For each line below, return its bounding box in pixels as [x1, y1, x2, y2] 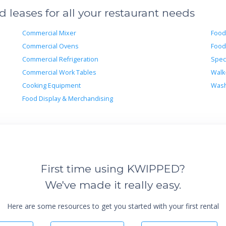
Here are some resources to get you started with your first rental [7, 201, 219, 211]
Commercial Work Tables [22, 68, 96, 77]
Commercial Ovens [22, 42, 79, 51]
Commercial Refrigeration [22, 55, 98, 64]
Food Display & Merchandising [22, 94, 113, 103]
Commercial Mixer [22, 29, 76, 38]
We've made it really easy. [45, 178, 181, 191]
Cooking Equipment [22, 81, 81, 90]
